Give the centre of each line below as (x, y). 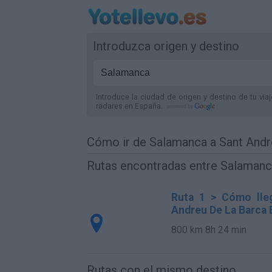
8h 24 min (226, 229)
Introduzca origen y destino (166, 46)
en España (143, 106)
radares (110, 106)
